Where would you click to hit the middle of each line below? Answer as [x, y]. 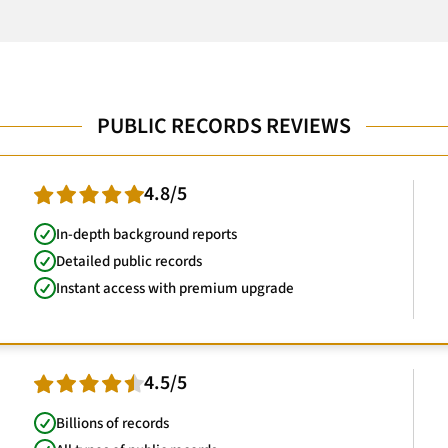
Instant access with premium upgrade [175, 288]
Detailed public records [129, 261]
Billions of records [112, 423]
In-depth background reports [146, 234]
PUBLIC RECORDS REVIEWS [224, 126]
